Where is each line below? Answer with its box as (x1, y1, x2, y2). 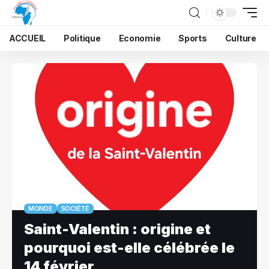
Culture (225, 33, 256, 43)
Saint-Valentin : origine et (24, 220, 211, 238)
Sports (178, 33, 207, 43)
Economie (118, 33, 161, 43)
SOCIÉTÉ (61, 204, 89, 213)
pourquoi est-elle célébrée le (24, 238, 235, 256)
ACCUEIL (9, 33, 46, 43)
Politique (64, 33, 101, 43)
